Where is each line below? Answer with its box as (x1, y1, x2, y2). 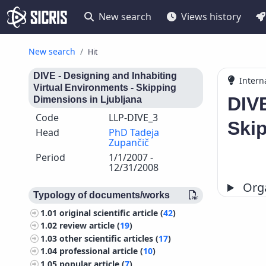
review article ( (59, 220, 121, 232)
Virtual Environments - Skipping (33, 83, 176, 93)
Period (36, 151, 65, 164)
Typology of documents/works (33, 190, 170, 200)
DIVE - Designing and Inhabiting (33, 71, 177, 81)
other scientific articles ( (59, 232, 159, 244)
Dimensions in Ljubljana (33, 94, 142, 104)
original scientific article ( (59, 207, 164, 218)
